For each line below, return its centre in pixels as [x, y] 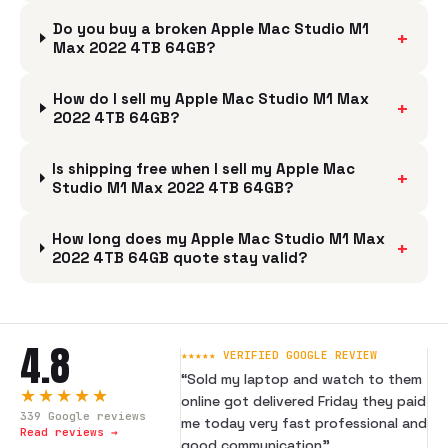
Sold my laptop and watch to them [304, 379]
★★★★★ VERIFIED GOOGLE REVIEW [279, 355]
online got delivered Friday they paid [303, 401]
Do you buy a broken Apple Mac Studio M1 [210, 28]
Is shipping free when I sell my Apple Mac [203, 168]
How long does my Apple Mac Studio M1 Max [218, 238]
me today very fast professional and [304, 423]
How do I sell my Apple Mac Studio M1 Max [211, 98]
